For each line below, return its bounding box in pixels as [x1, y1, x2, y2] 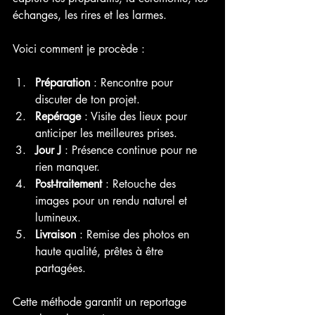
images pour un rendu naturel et [35, 193, 191, 208]
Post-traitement [35, 176, 102, 191]
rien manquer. [35, 159, 100, 174]
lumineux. [35, 210, 81, 225]
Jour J [35, 142, 61, 157]
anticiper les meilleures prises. [35, 125, 177, 141]
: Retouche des [102, 176, 179, 191]
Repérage [35, 108, 81, 124]
